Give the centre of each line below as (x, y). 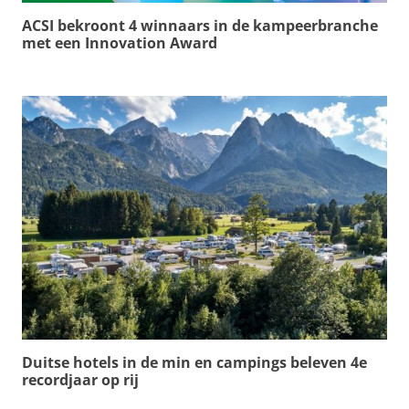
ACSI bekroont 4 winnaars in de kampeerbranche (200, 26)
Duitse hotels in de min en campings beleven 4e (194, 362)
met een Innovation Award (120, 43)
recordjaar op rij (80, 379)
